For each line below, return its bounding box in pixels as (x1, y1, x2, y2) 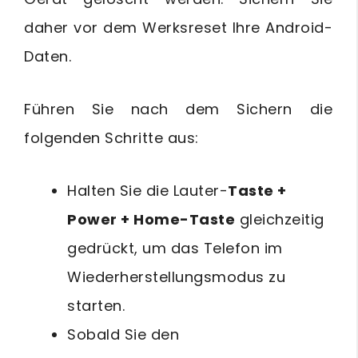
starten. (67, 295, 125, 316)
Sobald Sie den (67, 324, 179, 344)
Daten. (24, 46, 71, 66)
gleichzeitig (235, 209, 324, 229)
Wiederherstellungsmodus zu (67, 266, 285, 287)
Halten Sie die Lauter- (67, 180, 228, 201)
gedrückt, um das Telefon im (67, 237, 283, 258)
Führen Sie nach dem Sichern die (24, 98, 332, 119)
